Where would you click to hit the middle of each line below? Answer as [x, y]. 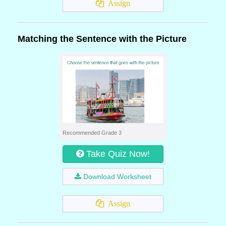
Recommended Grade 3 [92, 133]
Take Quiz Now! [118, 154]
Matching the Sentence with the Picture [102, 39]
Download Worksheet [117, 177]
